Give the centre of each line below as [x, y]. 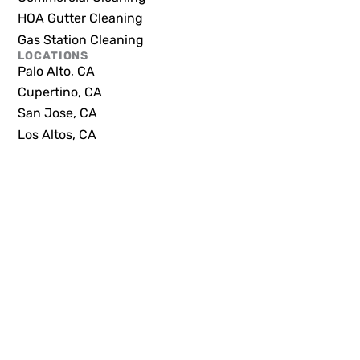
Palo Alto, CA [57, 71]
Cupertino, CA [60, 92]
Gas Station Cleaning [81, 39]
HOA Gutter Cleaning [81, 18]
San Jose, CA [58, 113]
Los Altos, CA [57, 134]
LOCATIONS [53, 55]
